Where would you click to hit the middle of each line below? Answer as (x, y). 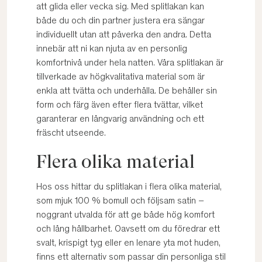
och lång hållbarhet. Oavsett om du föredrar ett (128, 229)
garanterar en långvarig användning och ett (120, 119)
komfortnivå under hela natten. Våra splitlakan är (130, 63)
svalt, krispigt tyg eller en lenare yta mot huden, (128, 243)
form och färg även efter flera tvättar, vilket (120, 105)
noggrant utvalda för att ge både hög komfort (125, 215)
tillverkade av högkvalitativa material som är (120, 77)
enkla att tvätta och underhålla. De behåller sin (127, 91)
